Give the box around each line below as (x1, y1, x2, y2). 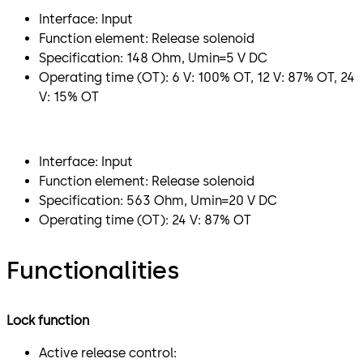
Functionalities (6, 254, 179, 285)
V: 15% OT (39, 88, 99, 105)
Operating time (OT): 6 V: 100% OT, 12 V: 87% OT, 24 (39, 69, 355, 85)
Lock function (6, 312, 89, 328)
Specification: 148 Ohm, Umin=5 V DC (39, 49, 267, 66)
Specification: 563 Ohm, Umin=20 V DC (39, 192, 277, 208)
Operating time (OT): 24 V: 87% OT (39, 211, 251, 228)
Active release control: (39, 344, 177, 361)
